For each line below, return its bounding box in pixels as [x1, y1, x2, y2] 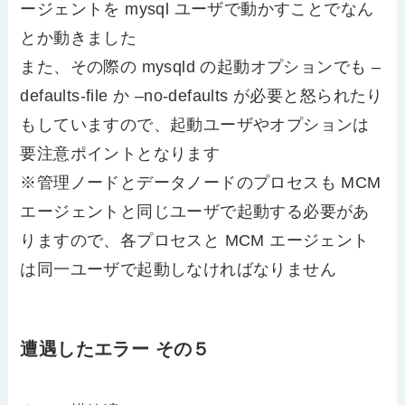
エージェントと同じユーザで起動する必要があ [20, 202, 370, 221]
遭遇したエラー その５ [20, 339, 211, 360]
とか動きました [20, 28, 137, 47]
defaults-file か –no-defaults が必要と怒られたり [20, 86, 383, 105]
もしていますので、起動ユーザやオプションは [20, 115, 370, 134]
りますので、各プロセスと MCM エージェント [20, 231, 370, 250]
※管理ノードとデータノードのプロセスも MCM [20, 173, 381, 192]
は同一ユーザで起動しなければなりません [20, 259, 337, 278]
